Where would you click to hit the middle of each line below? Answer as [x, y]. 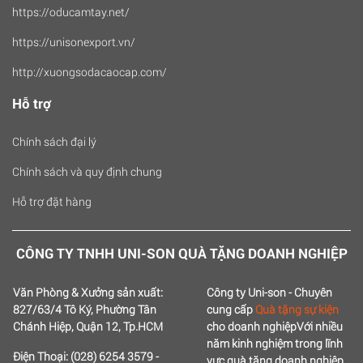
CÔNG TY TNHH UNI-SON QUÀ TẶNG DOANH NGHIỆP [181, 254]
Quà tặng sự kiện [297, 310]
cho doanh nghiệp [252, 327]
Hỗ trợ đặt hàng [52, 202]
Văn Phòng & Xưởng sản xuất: [88, 293]
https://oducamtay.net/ [71, 12]
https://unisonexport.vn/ [74, 42]
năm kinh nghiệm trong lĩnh [275, 344]
